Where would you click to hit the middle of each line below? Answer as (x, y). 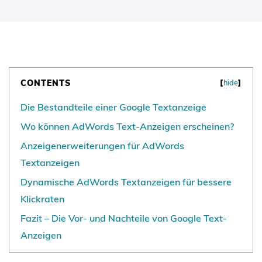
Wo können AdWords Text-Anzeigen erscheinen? (127, 127)
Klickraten (42, 199)
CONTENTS (46, 83)
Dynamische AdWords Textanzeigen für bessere (126, 182)
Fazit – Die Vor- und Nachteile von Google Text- (124, 218)
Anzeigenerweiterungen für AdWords (102, 146)
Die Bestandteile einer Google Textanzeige (113, 107)
